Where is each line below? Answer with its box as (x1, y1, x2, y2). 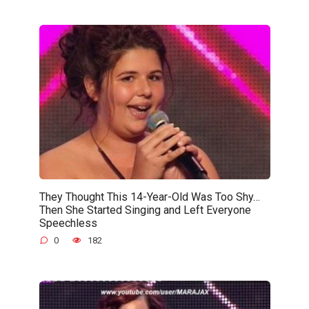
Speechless (39, 216, 97, 230)
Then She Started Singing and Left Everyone (39, 203, 251, 217)
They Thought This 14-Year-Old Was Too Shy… (39, 190, 260, 203)
